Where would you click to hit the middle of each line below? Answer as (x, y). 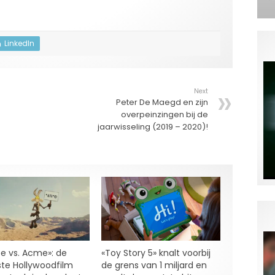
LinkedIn (19, 44)
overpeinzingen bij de (165, 115)
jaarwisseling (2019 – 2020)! (153, 127)
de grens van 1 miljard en (154, 265)
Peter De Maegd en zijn (162, 103)
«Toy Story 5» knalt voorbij (156, 253)
